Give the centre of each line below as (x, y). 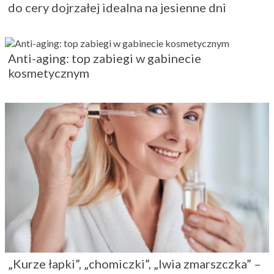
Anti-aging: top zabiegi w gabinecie (105, 58)
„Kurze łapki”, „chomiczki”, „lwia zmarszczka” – (135, 264)
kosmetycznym (49, 73)
